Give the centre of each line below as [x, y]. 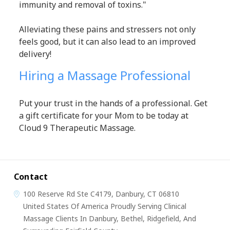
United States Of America [65, 206]
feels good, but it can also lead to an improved [108, 42]
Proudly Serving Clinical [147, 206]
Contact [31, 177]
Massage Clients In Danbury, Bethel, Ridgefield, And [109, 219]
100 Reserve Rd [49, 194]
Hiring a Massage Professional [105, 75]
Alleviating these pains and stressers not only [108, 30]
